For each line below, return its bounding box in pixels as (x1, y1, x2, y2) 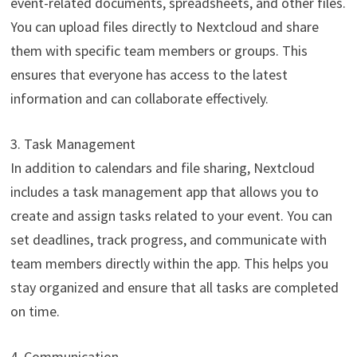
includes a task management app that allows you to (10, 182, 319, 201)
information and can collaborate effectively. (10, 88, 269, 108)
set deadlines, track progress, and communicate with (10, 229, 327, 249)
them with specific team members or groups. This (10, 41, 308, 60)
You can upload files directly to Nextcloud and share (10, 17, 319, 36)
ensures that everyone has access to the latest (10, 65, 288, 84)
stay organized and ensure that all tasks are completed (10, 277, 339, 296)
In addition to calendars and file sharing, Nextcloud (10, 158, 315, 177)
